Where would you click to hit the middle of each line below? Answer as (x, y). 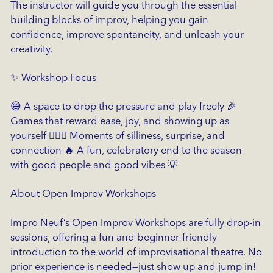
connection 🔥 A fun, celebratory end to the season (126, 151)
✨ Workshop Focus (53, 79)
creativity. (31, 49)
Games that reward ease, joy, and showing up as (119, 122)
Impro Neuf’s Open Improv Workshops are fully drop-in (135, 223)
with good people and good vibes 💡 (94, 166)
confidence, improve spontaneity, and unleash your (127, 35)
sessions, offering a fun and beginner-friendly (113, 238)
